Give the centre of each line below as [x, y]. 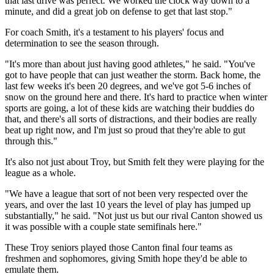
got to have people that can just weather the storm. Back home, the [133, 75]
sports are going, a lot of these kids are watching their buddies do [130, 108]
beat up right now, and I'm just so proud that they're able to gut [125, 130]
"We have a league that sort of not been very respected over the [126, 193]
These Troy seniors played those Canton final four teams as [119, 247]
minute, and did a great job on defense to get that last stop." [119, 11]
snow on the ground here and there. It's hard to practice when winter [136, 97]
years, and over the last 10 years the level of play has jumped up [128, 204]
